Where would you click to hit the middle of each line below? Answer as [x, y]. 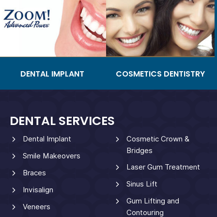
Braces [34, 173]
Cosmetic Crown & [158, 139]
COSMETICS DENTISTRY [161, 74]
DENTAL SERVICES [62, 121]
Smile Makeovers [51, 156]
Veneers [36, 207]
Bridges [139, 150]
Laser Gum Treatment [163, 167]
